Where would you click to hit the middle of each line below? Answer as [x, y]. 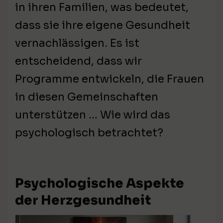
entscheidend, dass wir [78, 61]
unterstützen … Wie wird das [93, 115]
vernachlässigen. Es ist [77, 43]
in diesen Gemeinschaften [87, 97]
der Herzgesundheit [83, 201]
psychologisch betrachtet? [89, 133]
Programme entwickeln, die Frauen [110, 79]
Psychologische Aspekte [100, 184]
